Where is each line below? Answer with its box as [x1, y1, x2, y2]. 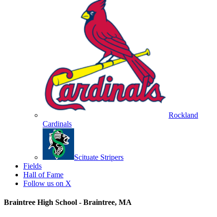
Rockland [169, 111, 198, 119]
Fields [23, 162, 42, 170]
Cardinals [43, 120, 72, 128]
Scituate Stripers [74, 153, 124, 161]
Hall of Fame [23, 170, 63, 179]
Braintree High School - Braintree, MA [4, 198, 132, 207]
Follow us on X [23, 179, 71, 187]
